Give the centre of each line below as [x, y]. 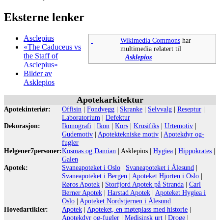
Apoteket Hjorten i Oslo [165, 176]
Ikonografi [77, 125]
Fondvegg [101, 109]
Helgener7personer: [33, 151]
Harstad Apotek [129, 192]
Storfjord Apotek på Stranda [144, 184]
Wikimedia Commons [150, 40]
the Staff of [41, 55]
